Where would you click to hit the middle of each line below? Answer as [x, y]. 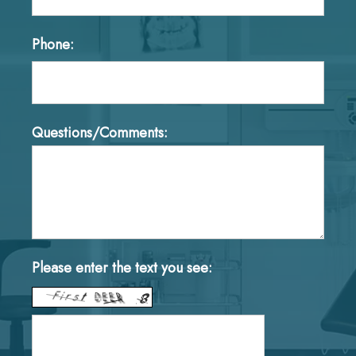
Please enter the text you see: [122, 267]
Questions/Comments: [99, 132]
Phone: [52, 44]
